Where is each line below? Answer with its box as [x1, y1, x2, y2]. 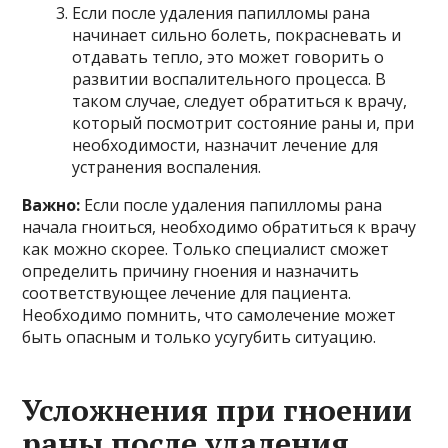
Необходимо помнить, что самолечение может [22, 303, 397, 326]
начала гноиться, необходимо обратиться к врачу [22, 215, 417, 238]
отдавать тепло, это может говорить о [72, 45, 385, 68]
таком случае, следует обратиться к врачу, [72, 89, 408, 112]
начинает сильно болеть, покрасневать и [72, 23, 402, 46]
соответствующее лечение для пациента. [22, 281, 352, 304]
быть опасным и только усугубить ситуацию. [22, 325, 377, 348]
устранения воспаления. [72, 155, 262, 178]
